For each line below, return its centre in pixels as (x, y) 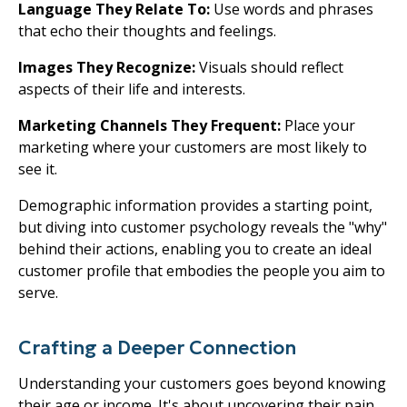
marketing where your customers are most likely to (193, 147)
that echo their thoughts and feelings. (147, 30)
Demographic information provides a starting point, (195, 205)
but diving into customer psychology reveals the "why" (203, 227)
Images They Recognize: (109, 67)
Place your (320, 125)
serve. (38, 292)
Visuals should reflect (271, 67)
